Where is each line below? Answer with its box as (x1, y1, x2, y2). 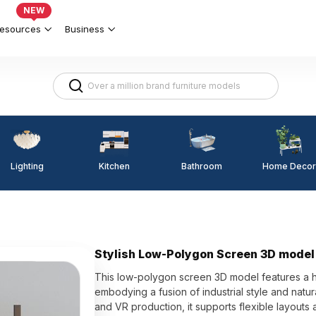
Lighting (10, 160, 44, 171)
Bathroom (181, 161, 222, 171)
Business (65, 23, 104, 35)
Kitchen (99, 160, 130, 171)
